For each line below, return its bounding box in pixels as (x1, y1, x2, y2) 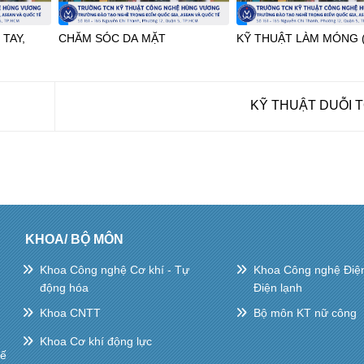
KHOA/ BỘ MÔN (24, 232, 123, 246)
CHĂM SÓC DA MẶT (58, 32, 166, 45)
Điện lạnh (253, 281, 302, 295)
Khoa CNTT (39, 305, 101, 319)
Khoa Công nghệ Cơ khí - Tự (39, 263, 189, 277)
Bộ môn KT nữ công (253, 305, 357, 319)
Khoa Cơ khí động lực (39, 334, 152, 348)
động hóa (39, 281, 89, 295)
